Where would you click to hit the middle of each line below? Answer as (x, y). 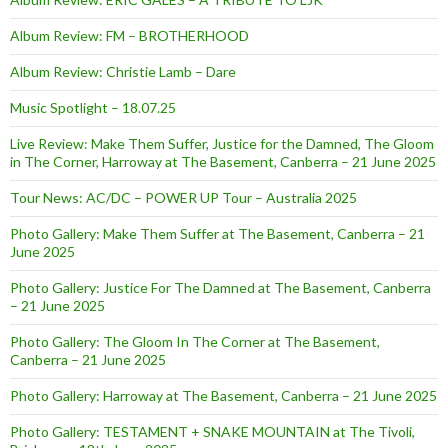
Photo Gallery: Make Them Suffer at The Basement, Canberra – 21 (217, 234)
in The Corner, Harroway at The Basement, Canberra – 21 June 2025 (223, 162)
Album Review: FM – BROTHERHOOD (129, 36)
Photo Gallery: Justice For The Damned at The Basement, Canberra (220, 288)
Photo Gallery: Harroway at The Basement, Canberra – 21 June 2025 (223, 396)
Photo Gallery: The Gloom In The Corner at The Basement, (195, 342)
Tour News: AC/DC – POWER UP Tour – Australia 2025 (183, 198)
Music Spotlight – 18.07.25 (93, 108)
